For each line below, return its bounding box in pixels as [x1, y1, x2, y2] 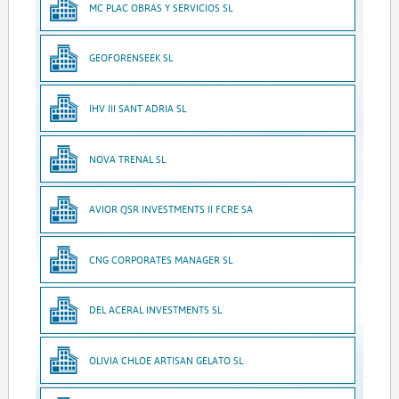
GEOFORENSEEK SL [89, 51, 174, 65]
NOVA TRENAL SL [89, 151, 167, 166]
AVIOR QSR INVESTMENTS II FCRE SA [89, 202, 254, 216]
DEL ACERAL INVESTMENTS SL [89, 303, 223, 317]
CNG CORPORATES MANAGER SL [89, 252, 233, 266]
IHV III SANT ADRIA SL [89, 101, 187, 115]
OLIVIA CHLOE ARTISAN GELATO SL [89, 353, 244, 367]
